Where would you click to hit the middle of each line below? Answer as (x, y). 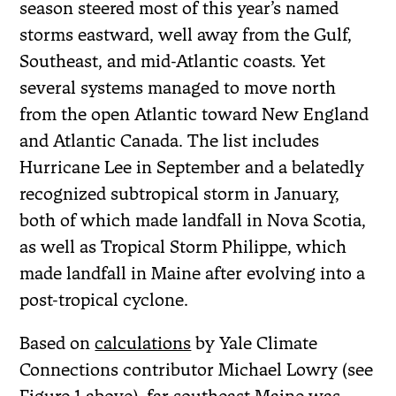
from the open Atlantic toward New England (194, 114)
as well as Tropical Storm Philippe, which (183, 246)
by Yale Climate (255, 343)
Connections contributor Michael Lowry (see (197, 369)
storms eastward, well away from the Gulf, (186, 34)
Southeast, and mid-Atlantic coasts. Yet (173, 61)
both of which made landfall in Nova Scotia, (193, 220)
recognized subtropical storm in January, (180, 193)
